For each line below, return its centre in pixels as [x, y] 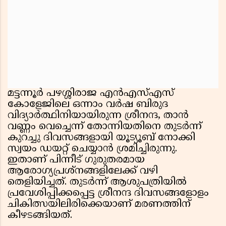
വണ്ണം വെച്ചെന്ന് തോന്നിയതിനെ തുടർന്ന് [105, 127]
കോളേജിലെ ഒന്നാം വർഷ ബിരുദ [88, 105]
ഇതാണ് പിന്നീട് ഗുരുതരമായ [76, 160]
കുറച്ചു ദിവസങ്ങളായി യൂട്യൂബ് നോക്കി [101, 138]
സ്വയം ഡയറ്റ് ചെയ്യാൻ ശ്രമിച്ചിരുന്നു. [92, 149]
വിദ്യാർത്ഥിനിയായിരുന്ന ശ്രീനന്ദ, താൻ [98, 116]
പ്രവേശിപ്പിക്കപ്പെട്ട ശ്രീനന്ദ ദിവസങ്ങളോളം [108, 194]
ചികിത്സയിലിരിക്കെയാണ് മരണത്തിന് [99, 205]
